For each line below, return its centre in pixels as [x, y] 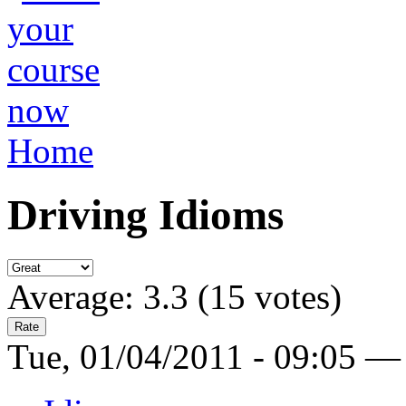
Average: [75, 296]
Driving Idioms [145, 215]
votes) [294, 296]
